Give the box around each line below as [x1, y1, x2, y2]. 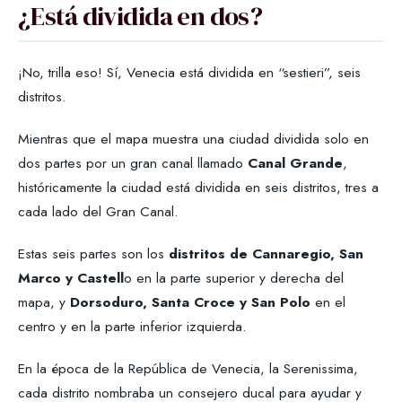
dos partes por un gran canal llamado [18, 152, 248, 173]
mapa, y [18, 291, 70, 312]
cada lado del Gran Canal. [18, 200, 179, 222]
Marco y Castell [18, 267, 124, 288]
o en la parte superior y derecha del [124, 267, 344, 288]
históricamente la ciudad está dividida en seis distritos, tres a [18, 176, 379, 197]
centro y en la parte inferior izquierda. [18, 315, 247, 336]
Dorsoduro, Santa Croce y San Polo [70, 291, 310, 312]
